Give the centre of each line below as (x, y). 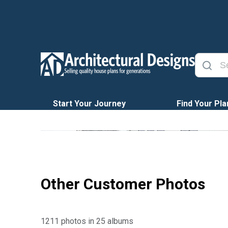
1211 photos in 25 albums (87, 221)
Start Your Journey (89, 104)
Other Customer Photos (123, 184)
